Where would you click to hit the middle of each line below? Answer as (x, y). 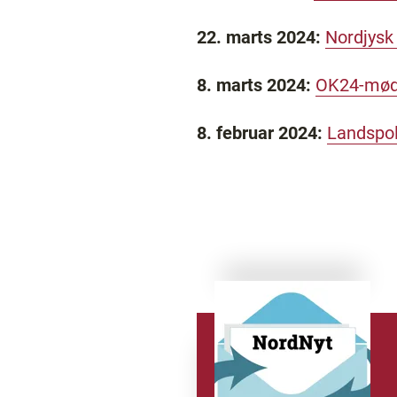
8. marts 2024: (256, 85)
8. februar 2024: (260, 133)
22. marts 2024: (261, 37)
